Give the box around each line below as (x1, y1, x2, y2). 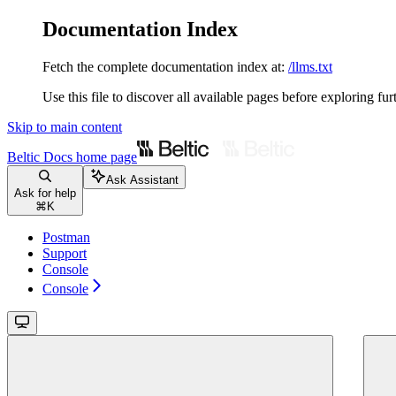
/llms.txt (288, 58, 332, 74)
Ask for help (14, 186, 76, 200)
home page (72, 148, 137, 164)
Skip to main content (7, 118, 122, 134)
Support (42, 245, 87, 261)
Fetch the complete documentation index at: (42, 58, 285, 74)
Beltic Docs (7, 148, 72, 164)
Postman (42, 229, 90, 245)
